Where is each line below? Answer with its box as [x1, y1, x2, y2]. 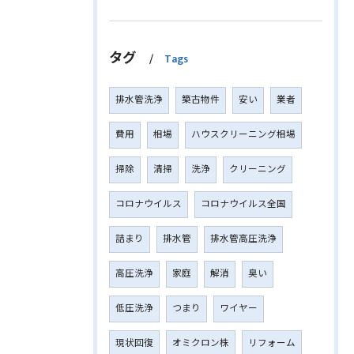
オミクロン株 [172, 335, 229, 351]
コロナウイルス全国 [201, 196, 286, 212]
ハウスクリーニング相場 [191, 126, 296, 142]
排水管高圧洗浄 [210, 231, 277, 247]
